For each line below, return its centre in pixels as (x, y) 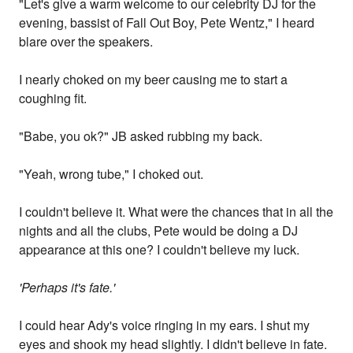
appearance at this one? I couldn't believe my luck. (160, 250)
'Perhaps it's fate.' (67, 288)
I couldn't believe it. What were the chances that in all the (176, 212)
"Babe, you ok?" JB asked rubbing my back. (141, 136)
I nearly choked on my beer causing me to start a (154, 80)
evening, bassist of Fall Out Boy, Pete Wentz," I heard (167, 23)
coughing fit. (53, 98)
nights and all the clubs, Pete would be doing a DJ (159, 231)
